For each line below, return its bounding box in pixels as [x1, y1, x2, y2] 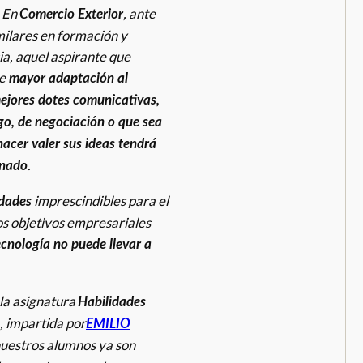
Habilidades [78, 294, 146, 309]
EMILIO [86, 316, 130, 331]
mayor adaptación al [6, 71, 128, 86]
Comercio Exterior [19, 7, 123, 22]
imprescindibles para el [32, 191, 169, 209]
